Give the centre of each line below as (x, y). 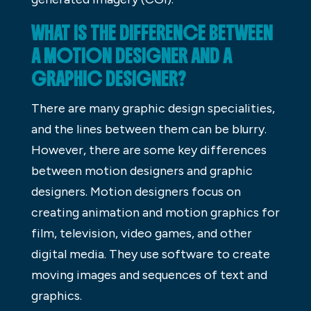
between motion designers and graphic (142, 171)
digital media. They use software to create (150, 254)
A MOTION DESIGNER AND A (131, 57)
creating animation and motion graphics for (155, 213)
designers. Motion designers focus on (136, 192)
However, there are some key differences (149, 150)
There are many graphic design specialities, (153, 109)
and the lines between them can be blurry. (149, 129)
